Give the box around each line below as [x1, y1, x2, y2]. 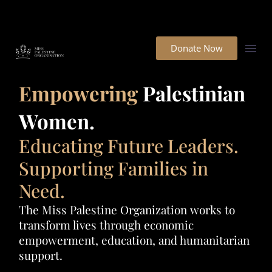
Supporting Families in [19, 156, 208, 180]
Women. [19, 107, 95, 134]
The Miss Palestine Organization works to [19, 202, 235, 217]
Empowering [19, 80, 143, 106]
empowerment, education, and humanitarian [19, 232, 250, 248]
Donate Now [171, 42, 223, 54]
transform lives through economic [19, 217, 194, 233]
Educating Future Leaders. [19, 134, 239, 158]
